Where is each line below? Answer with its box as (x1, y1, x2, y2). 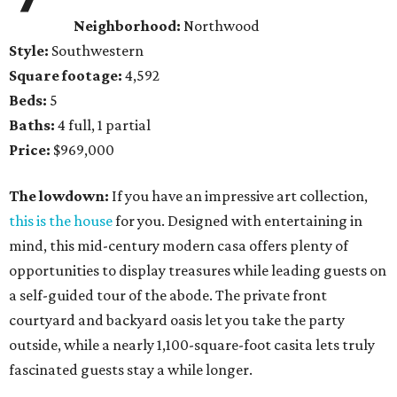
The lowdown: (9, 187, 109, 206)
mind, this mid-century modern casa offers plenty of (9, 237, 348, 255)
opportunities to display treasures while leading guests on (9, 261, 386, 280)
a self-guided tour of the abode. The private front (9, 286, 327, 305)
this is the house (9, 212, 113, 230)
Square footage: (9, 66, 122, 85)
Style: (9, 42, 49, 60)
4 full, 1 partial (55, 116, 151, 135)
